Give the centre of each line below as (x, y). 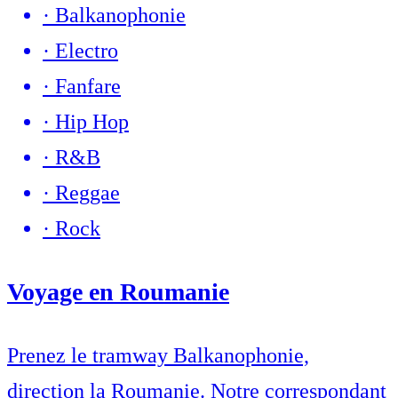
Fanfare (88, 87)
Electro (87, 51)
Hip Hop (92, 122)
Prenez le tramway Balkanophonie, (158, 356)
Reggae (88, 193)
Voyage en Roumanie (118, 292)
